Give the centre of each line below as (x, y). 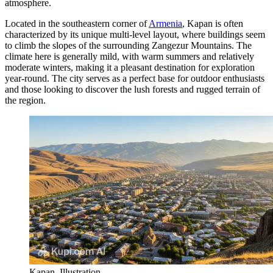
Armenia (165, 23)
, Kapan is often (213, 23)
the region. (25, 100)
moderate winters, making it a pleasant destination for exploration (130, 67)
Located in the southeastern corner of (77, 23)
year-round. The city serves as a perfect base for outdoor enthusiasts (135, 78)
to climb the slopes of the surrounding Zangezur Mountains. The (128, 45)
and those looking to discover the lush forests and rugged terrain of (133, 89)
